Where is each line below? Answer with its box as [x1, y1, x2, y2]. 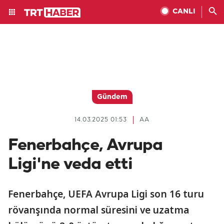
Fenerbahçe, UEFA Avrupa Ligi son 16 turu [8, 187, 204, 200]
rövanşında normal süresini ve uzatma [8, 203, 189, 216]
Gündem [96, 93, 127, 101]
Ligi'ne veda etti [8, 156, 132, 173]
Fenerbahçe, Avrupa [8, 137, 162, 154]
